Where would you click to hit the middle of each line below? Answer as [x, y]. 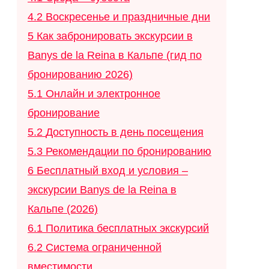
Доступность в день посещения [125, 132]
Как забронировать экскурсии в [115, 36]
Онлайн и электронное [103, 94]
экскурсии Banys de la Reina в [102, 190]
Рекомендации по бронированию [128, 152]
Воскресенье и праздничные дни [128, 17]
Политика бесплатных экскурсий [127, 228]
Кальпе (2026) [63, 209]
